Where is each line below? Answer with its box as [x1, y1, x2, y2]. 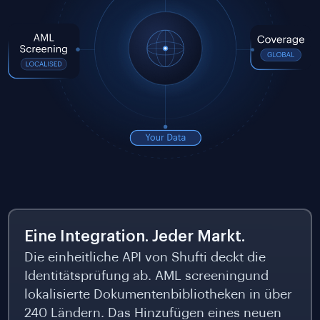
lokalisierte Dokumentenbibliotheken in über [24, 287, 292, 301]
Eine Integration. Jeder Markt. [24, 228, 245, 244]
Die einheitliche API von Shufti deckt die [24, 250, 266, 264]
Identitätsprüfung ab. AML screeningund [24, 269, 269, 282]
